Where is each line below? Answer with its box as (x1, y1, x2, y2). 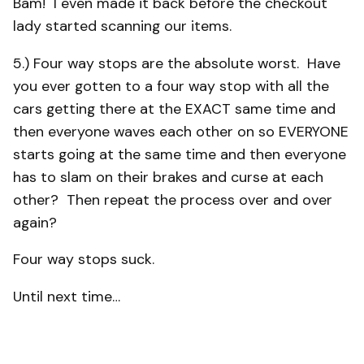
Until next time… (13, 286, 120, 306)
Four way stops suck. (13, 249, 154, 270)
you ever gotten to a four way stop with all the (13, 76, 329, 96)
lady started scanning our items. (13, 15, 232, 36)
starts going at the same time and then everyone (13, 144, 346, 164)
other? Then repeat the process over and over (13, 189, 332, 210)
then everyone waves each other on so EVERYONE (13, 121, 349, 141)
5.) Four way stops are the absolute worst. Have (13, 53, 340, 73)
